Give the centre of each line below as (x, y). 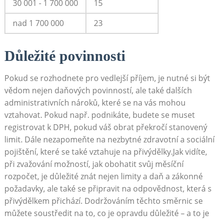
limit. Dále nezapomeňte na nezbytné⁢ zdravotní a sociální (109, 140)
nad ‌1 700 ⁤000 (38, 23)
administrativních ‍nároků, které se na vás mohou (95, 103)
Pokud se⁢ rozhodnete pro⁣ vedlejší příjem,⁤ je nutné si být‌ (107, 78)
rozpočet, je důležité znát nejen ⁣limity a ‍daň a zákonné (103, 177)
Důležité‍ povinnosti (65, 56)
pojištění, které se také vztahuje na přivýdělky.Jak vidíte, (106, 152)
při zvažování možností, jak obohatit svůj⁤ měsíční (94, 164)
